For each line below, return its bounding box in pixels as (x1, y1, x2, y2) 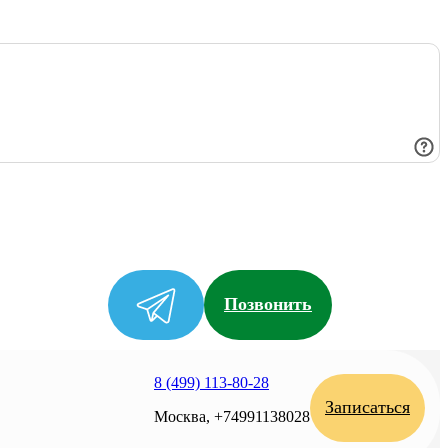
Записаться (325, 397, 410, 418)
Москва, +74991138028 (154, 407, 310, 425)
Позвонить (224, 294, 312, 315)
